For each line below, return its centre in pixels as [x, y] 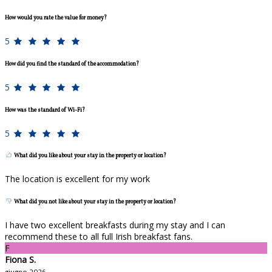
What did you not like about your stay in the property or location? [95, 202]
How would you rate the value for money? [56, 18]
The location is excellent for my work [77, 179]
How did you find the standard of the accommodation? [72, 64]
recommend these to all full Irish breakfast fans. [99, 236]
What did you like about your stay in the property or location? [90, 156]
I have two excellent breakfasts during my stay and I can [115, 225]
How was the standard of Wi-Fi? [45, 110]
